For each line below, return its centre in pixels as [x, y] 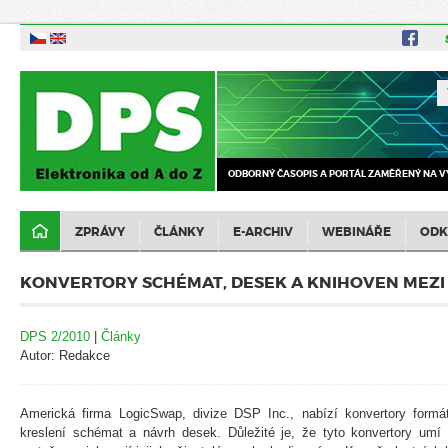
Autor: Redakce [65, 355]
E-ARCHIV [263, 231]
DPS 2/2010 [55, 336]
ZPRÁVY [100, 231]
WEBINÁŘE [356, 231]
